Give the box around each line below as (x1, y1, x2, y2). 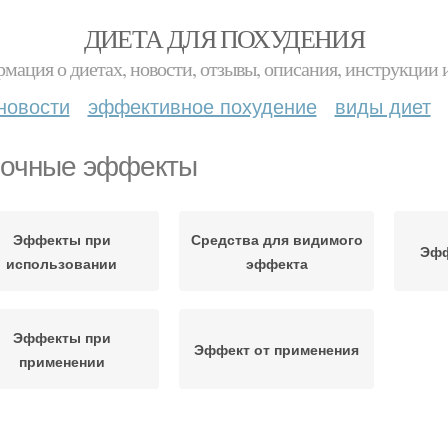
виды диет (334, 91, 431, 120)
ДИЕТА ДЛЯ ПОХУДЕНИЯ (83, 21, 365, 55)
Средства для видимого (190, 229, 363, 249)
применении (18, 351, 105, 371)
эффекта (245, 253, 308, 273)
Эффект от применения (194, 339, 359, 359)
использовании (6, 253, 117, 273)
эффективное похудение (87, 91, 317, 120)
